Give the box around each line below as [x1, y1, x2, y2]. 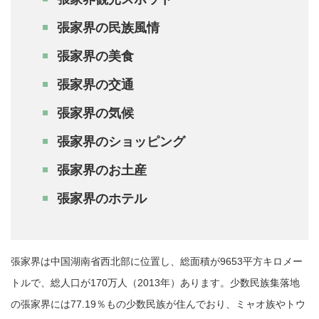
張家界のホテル [57, 191, 147, 206]
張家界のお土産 [57, 162, 147, 177]
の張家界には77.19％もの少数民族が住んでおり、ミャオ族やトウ [11, 298, 305, 310]
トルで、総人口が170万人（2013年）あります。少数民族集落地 [11, 276, 300, 288]
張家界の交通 [57, 77, 134, 92]
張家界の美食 [57, 48, 134, 63]
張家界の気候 [57, 105, 134, 120]
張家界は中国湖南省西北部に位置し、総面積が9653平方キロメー [11, 255, 303, 267]
